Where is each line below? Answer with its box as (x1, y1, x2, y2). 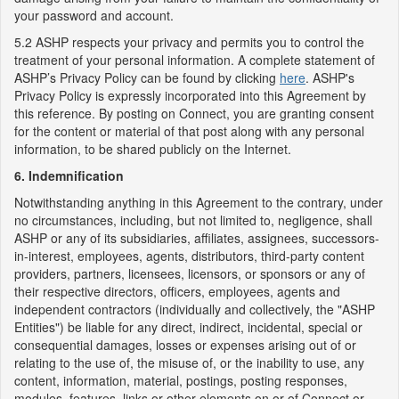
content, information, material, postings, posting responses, (14, 371, 347, 389)
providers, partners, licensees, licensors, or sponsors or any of (14, 265, 365, 282)
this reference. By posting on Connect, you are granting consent (14, 104, 374, 122)
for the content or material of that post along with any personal (14, 122, 364, 140)
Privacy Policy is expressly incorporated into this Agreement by (14, 86, 366, 104)
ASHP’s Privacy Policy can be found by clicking (14, 69, 280, 86)
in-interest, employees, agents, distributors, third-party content (14, 247, 364, 265)
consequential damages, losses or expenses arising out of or (14, 336, 356, 354)
